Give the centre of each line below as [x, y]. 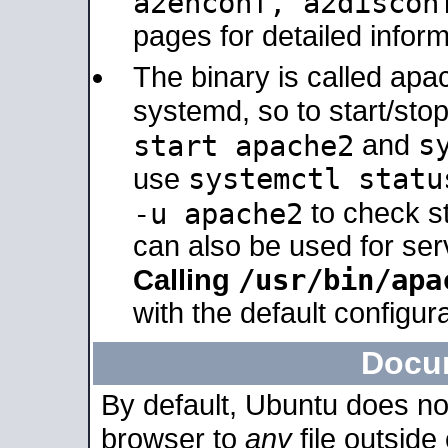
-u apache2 [218, 213]
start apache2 [243, 145]
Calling [185, 280]
